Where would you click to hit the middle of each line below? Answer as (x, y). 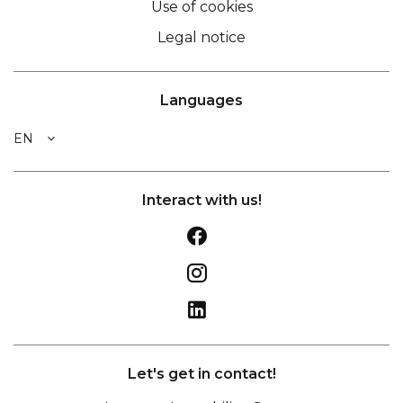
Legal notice (201, 37)
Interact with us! (201, 200)
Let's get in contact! (201, 374)
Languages (201, 100)
